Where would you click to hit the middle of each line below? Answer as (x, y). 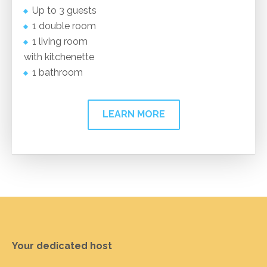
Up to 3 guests (64, 10)
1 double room (64, 26)
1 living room (60, 41)
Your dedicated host (62, 246)
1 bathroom (58, 72)
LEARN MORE (133, 114)
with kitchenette (59, 57)
